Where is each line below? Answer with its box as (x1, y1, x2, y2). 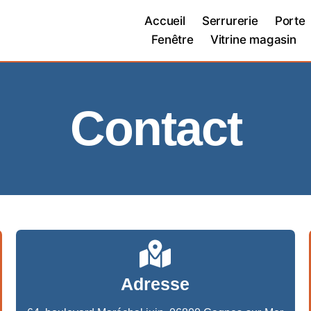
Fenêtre (151, 33, 194, 47)
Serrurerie (201, 14, 258, 28)
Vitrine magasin (210, 33, 296, 47)
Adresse (121, 274, 190, 294)
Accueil (144, 14, 185, 28)
